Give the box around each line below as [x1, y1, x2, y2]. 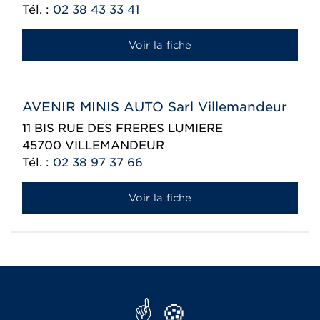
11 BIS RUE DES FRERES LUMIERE [22, 121, 223, 135]
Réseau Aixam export [103, 276, 217, 287]
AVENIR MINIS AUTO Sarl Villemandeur [22, 99, 287, 114]
